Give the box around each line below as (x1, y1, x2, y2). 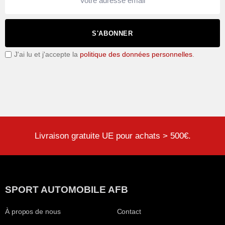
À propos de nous (5, 207, 61, 215)
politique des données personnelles (80, 50, 192, 58)
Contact (117, 207, 141, 215)
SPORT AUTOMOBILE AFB (5, 184, 128, 195)
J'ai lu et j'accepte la (14, 50, 80, 58)
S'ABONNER (92, 29, 133, 37)
